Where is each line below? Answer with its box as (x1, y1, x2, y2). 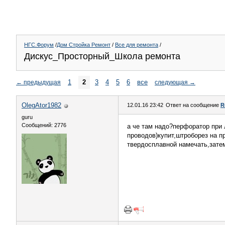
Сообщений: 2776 (22, 122, 66, 128)
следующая (155, 79, 188, 85)
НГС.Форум (24, 42, 54, 48)
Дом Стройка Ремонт (57, 42, 110, 48)
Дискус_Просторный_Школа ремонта (24, 51, 180, 61)
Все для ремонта (115, 42, 158, 48)
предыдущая (24, 79, 61, 85)
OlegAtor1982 (22, 101, 61, 109)
